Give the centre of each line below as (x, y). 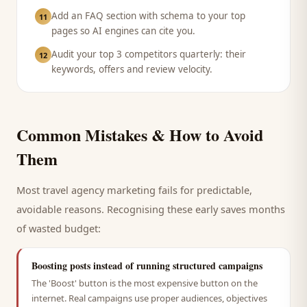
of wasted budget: (59, 228)
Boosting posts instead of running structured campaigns (147, 266)
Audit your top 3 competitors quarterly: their (149, 54)
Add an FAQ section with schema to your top (148, 16)
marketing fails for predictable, (178, 190)
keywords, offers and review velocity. (132, 69)
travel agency (73, 190)
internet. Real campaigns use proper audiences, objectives (149, 298)
